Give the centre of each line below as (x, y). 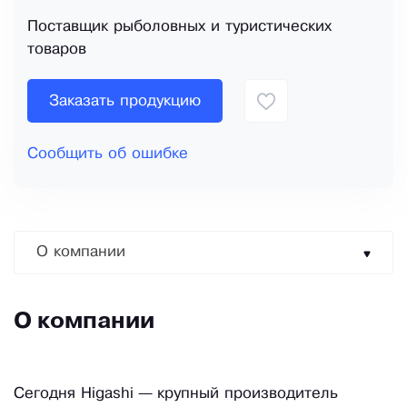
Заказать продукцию (125, 101)
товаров (57, 50)
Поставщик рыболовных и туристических (179, 27)
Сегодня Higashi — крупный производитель (176, 394)
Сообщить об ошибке (108, 154)
